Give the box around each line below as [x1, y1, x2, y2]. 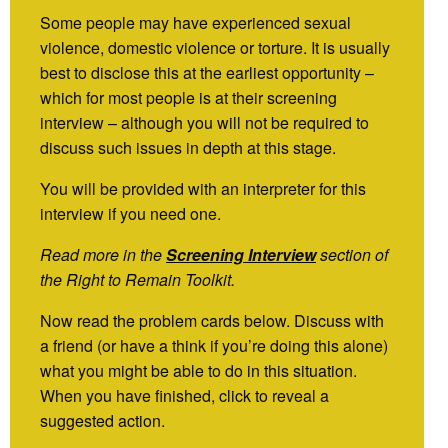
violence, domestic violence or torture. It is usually [40, 35, 390, 59]
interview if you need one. [40, 201, 221, 225]
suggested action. [40, 408, 165, 432]
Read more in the [40, 242, 166, 266]
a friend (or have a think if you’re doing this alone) [40, 333, 388, 357]
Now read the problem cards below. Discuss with [40, 308, 384, 332]
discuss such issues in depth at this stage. [40, 135, 336, 159]
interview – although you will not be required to [40, 110, 369, 134]
